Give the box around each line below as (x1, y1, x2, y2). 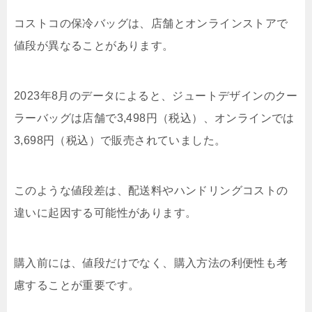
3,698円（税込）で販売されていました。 (14, 134, 226, 146)
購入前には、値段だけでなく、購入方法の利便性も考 (14, 257, 288, 269)
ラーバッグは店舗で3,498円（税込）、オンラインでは (14, 112, 295, 124)
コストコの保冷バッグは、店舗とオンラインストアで (14, 17, 288, 29)
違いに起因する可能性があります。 (14, 207, 197, 219)
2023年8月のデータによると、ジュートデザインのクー (14, 90, 298, 102)
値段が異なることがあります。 (14, 40, 174, 52)
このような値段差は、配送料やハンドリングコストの (14, 185, 288, 196)
